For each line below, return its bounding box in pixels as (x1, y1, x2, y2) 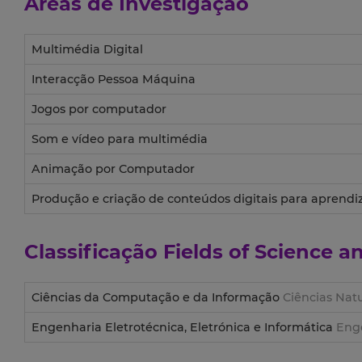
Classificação (24, 240, 163, 264)
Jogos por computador (32, 102, 166, 117)
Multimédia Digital (32, 42, 143, 57)
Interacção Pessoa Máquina (32, 72, 196, 87)
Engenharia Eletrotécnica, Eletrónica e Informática (32, 320, 336, 335)
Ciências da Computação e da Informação (32, 290, 283, 305)
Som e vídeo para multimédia (32, 132, 208, 147)
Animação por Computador (32, 162, 195, 177)
